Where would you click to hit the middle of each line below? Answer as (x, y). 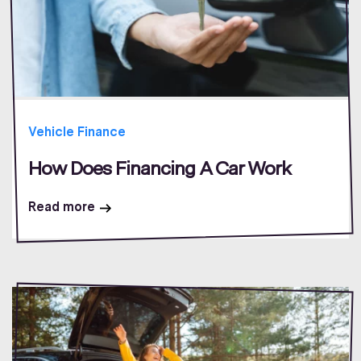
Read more (62, 207)
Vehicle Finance (77, 132)
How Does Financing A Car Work (160, 168)
